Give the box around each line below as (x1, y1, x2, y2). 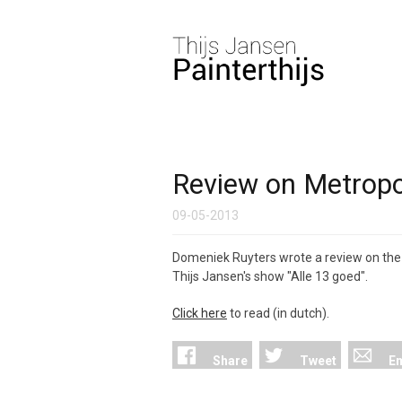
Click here (172, 306, 227, 320)
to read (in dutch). (227, 306, 329, 320)
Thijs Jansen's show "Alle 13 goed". (172, 269, 368, 284)
